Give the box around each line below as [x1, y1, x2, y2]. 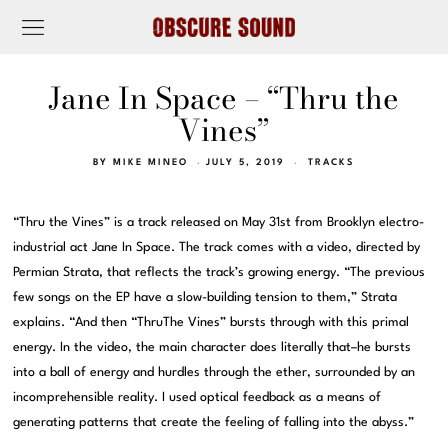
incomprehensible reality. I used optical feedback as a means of [13, 391, 382, 405]
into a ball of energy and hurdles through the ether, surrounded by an [13, 366, 416, 380]
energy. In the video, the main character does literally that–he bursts [13, 341, 412, 355]
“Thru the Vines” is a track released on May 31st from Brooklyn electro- [13, 216, 425, 230]
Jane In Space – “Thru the [48, 75, 400, 121]
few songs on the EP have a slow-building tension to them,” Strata [13, 291, 398, 305]
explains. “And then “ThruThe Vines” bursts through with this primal [13, 316, 410, 330]
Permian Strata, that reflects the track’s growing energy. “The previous [13, 266, 426, 280]
